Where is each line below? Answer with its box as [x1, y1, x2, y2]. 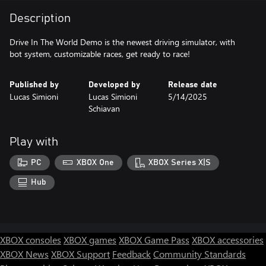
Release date [167, 81, 217, 89]
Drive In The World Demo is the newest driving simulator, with [9, 36, 235, 47]
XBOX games [64, 233, 116, 246]
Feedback [112, 248, 151, 261]
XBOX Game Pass [119, 233, 189, 246]
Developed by [88, 81, 141, 89]
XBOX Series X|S [148, 158, 211, 167]
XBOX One [76, 158, 114, 167]
